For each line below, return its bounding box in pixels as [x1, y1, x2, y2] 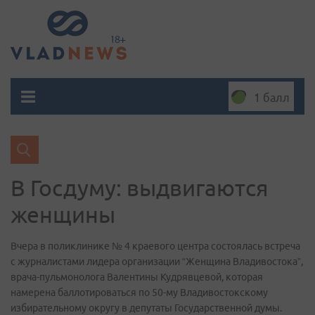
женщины [11, 202, 115, 227]
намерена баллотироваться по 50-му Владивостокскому [11, 287, 268, 298]
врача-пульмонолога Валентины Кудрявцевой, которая [11, 271, 263, 283]
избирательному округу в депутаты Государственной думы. [11, 302, 282, 314]
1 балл [254, 91, 290, 104]
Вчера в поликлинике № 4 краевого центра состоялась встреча [11, 240, 300, 252]
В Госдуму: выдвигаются [11, 175, 269, 200]
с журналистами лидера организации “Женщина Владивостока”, [11, 256, 303, 267]
